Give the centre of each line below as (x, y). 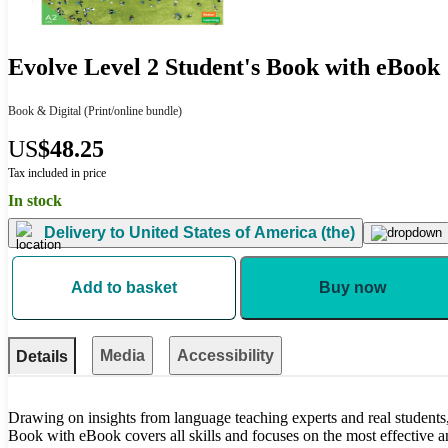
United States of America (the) (240, 233)
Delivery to (84, 233)
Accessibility (225, 355)
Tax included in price (57, 172)
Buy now (352, 287)
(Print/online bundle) (131, 110)
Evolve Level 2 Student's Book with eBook (224, 67)
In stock (35, 200)
